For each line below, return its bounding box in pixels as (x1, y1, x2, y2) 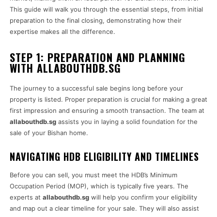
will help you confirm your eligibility (89, 193, 197, 201)
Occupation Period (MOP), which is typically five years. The (10, 182, 188, 190)
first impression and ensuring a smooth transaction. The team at (10, 107, 204, 115)
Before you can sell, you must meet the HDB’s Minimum (10, 171, 177, 179)
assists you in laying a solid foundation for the (56, 118, 198, 126)
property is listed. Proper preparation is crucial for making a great (10, 95, 207, 104)
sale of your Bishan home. (10, 129, 88, 137)
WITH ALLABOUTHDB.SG (10, 60, 121, 76)
